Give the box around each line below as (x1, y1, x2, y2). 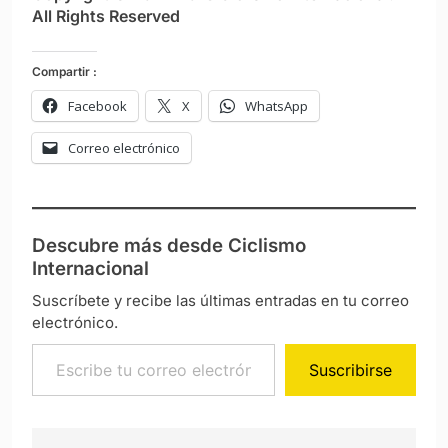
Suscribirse (309, 360, 392, 381)
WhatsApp (245, 97, 308, 116)
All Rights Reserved (32, 6, 180, 27)
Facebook (68, 97, 127, 116)
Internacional (32, 257, 149, 281)
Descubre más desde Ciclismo (32, 234, 306, 258)
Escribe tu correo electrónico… (31, 333, 264, 354)
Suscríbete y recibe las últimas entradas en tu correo (32, 291, 409, 311)
